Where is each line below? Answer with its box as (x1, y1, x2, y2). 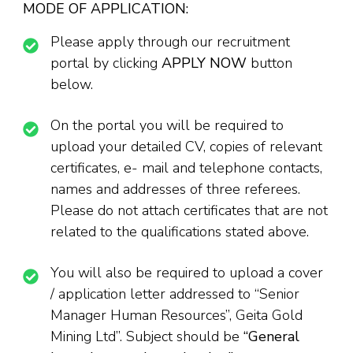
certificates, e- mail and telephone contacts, (50, 158, 322, 177)
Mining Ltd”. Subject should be (50, 326, 243, 346)
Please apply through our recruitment (50, 32, 290, 51)
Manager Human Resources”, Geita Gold (50, 305, 303, 325)
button (247, 53, 292, 72)
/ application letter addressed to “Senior (50, 284, 299, 303)
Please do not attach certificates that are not (50, 200, 328, 220)
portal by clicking (50, 53, 162, 72)
